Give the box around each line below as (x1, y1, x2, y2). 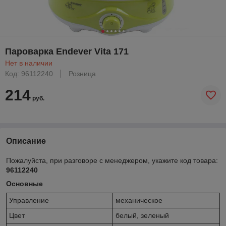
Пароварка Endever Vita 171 (5, 46, 129, 56)
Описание (6, 136, 46, 145)
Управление (9, 196, 49, 204)
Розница (69, 69, 96, 78)
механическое (116, 196, 162, 204)
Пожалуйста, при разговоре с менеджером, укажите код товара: (6, 156, 218, 164)
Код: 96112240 (5, 69, 53, 78)
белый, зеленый (116, 211, 169, 219)
